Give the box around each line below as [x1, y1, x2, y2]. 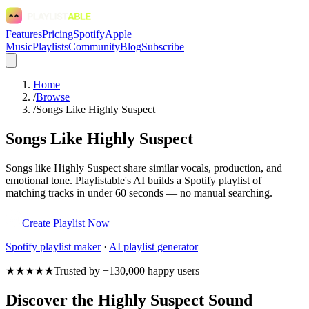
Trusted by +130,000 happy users [54, 264, 199, 277]
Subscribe [141, 41, 184, 52]
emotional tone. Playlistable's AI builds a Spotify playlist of [6, 174, 261, 186]
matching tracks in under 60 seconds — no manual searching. [6, 186, 272, 199]
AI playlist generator [109, 240, 198, 252]
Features [6, 28, 42, 40]
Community [68, 41, 120, 52]
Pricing [42, 28, 73, 40]
